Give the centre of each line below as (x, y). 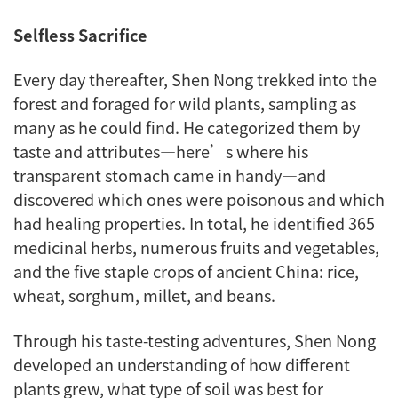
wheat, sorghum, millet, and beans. (144, 295)
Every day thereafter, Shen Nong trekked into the (195, 80)
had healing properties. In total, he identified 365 (194, 223)
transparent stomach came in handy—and (170, 175)
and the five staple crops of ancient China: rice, (186, 271)
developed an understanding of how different (182, 364)
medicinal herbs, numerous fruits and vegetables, (196, 247)
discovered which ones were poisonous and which (199, 199)
